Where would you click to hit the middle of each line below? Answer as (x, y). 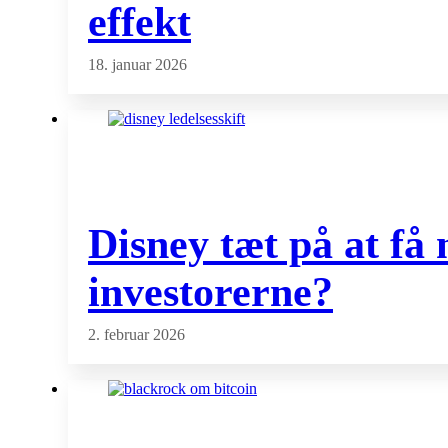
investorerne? (210, 292)
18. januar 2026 (137, 64)
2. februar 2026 (136, 334)
